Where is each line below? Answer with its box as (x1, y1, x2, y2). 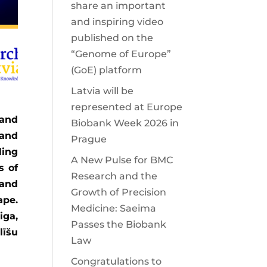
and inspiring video (71, 16, 164, 27)
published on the (71, 32, 154, 44)
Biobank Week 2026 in (71, 117, 179, 129)
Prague (71, 133, 107, 145)
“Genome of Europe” (71, 48, 172, 60)
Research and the (71, 170, 158, 182)
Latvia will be (71, 85, 134, 97)
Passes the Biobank (71, 219, 167, 230)
